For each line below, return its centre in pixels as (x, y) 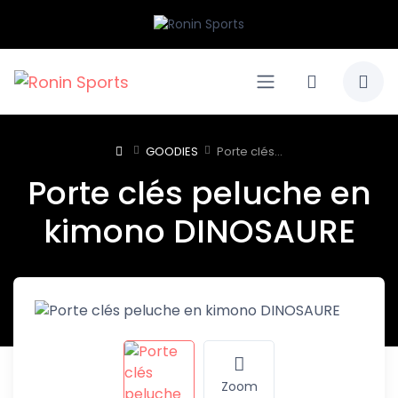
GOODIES (172, 152)
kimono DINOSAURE (199, 232)
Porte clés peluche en (199, 194)
